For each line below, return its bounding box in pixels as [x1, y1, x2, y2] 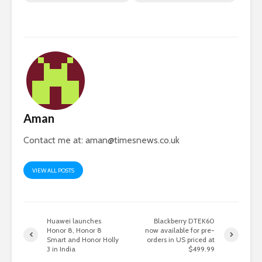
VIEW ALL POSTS [32, 166, 74, 174]
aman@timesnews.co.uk [85, 134, 180, 146]
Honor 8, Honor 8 [47, 225, 102, 235]
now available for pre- [145, 225, 215, 235]
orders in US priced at [147, 235, 215, 244]
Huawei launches [47, 216, 101, 225]
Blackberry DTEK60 [154, 216, 215, 225]
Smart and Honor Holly [47, 235, 119, 244]
